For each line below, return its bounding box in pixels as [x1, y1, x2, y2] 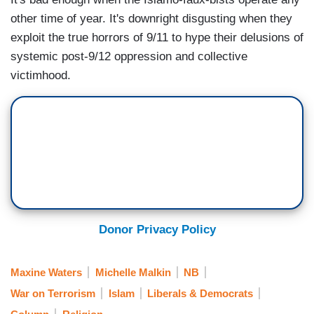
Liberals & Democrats [147, 287, 253, 299]
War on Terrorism [11, 287, 95, 299]
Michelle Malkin [95, 266, 171, 278]
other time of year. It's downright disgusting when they [11, 12, 292, 26]
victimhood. [11, 69, 71, 83]
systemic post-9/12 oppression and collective [11, 50, 247, 64]
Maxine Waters [11, 266, 82, 278]
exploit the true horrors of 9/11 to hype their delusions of [11, 31, 303, 45]
